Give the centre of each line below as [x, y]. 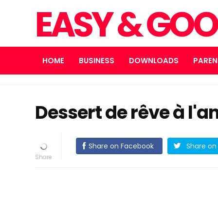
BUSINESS [97, 61]
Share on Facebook [121, 146]
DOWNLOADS [154, 61]
